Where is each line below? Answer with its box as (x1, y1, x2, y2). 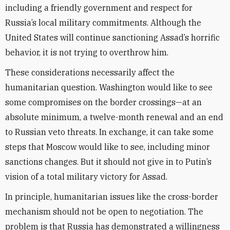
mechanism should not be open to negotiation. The (5, 206, 203, 217)
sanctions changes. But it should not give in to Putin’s (5, 157, 212, 167)
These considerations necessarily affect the (5, 67, 175, 78)
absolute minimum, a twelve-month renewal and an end (5, 112, 223, 122)
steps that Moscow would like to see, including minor (5, 142, 210, 152)
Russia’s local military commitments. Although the (5, 17, 201, 28)
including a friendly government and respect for (5, 3, 193, 13)
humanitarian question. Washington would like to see (5, 82, 213, 92)
